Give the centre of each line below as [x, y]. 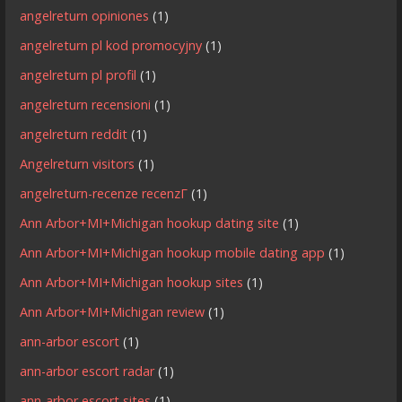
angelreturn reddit [74, 135]
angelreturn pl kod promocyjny [111, 46]
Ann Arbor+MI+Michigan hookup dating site [150, 223]
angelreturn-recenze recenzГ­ [104, 194]
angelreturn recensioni [86, 105]
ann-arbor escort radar [87, 371]
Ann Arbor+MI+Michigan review [113, 312]
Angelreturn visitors [78, 164]
